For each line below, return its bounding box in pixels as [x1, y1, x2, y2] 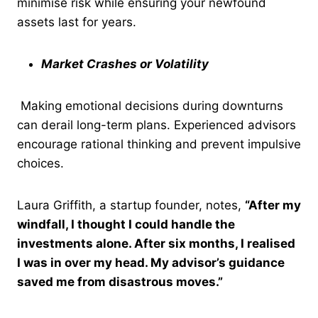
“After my [245, 197, 301, 212]
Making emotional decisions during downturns [17, 98, 283, 113]
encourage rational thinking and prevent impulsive [17, 136, 301, 151]
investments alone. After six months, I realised [17, 236, 295, 251]
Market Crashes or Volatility [41, 56, 209, 71]
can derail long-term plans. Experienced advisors [17, 117, 296, 132]
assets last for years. [17, 14, 136, 29]
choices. [17, 155, 64, 170]
